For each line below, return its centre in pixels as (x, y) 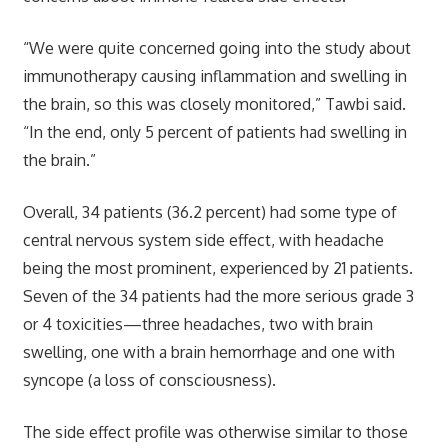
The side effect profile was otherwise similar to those (215, 431)
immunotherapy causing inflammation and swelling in (214, 75)
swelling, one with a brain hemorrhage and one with (208, 351)
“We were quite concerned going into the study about (216, 47)
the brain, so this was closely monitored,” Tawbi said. (214, 103)
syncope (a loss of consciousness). (149, 379)
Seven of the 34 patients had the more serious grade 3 (218, 295)
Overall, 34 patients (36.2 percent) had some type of (209, 211)
